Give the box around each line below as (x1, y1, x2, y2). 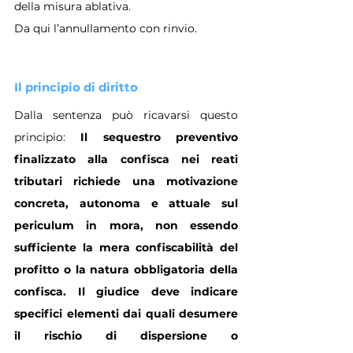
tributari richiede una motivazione (14, 173, 238, 188)
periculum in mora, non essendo (14, 217, 238, 232)
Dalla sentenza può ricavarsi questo (14, 107, 238, 122)
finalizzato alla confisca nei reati (14, 151, 238, 166)
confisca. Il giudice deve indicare (14, 284, 238, 299)
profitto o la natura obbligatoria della (14, 262, 238, 277)
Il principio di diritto (14, 79, 138, 95)
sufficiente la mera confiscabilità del (14, 240, 238, 255)
